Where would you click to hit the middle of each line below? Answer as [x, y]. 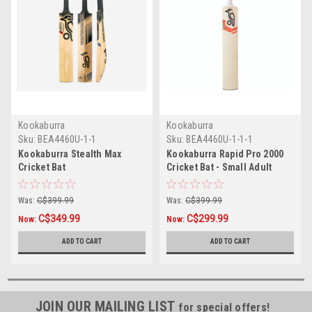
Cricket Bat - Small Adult [219, 167]
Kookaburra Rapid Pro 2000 [225, 154]
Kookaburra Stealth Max [70, 154]
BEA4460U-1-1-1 [219, 139]
